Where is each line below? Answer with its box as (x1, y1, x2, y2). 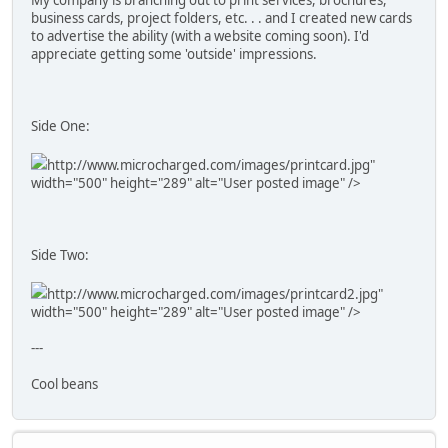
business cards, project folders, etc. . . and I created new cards (31, 8, 412, 27)
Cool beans (31, 374, 98, 393)
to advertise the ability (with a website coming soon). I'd (31, 26, 369, 45)
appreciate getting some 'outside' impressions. (31, 44, 317, 63)
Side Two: (31, 245, 89, 264)
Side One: (31, 116, 90, 135)
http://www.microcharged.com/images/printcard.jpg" (47, 155, 375, 174)
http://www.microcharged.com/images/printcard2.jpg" (47, 284, 383, 303)
